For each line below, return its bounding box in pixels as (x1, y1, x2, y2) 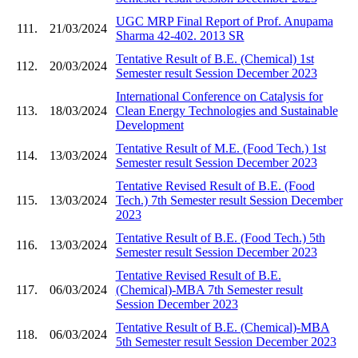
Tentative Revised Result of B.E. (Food (115, 178, 315, 193)
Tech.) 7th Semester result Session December (115, 193, 343, 207)
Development (115, 117, 184, 132)
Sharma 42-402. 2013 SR (115, 28, 245, 42)
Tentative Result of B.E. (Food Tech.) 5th (115, 230, 325, 245)
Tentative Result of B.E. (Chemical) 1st (115, 51, 314, 66)
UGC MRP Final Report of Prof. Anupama (115, 14, 333, 28)
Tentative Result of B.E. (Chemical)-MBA (115, 320, 330, 334)
